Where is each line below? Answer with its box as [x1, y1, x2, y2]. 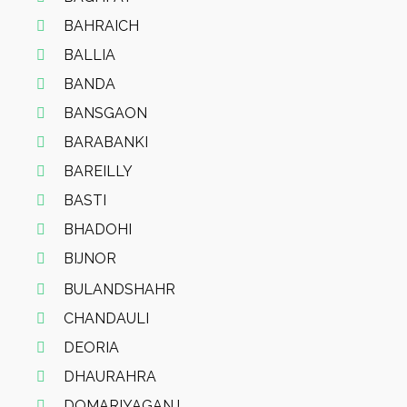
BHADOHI [64, 221, 132, 238]
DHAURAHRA [64, 368, 156, 385]
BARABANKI [64, 134, 148, 151]
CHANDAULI [64, 310, 149, 327]
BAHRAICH [64, 17, 139, 35]
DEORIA [64, 339, 119, 356]
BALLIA [64, 46, 115, 64]
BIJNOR [64, 250, 116, 267]
